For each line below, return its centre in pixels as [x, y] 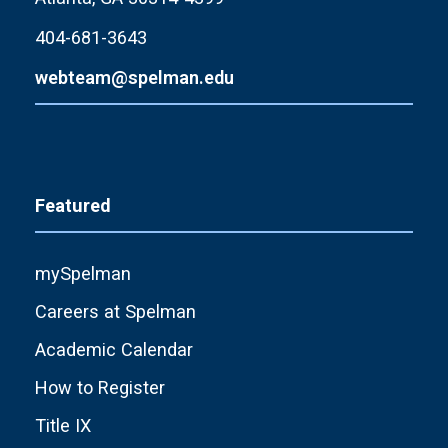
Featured [73, 205]
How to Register [100, 387]
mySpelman [83, 273]
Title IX [63, 425]
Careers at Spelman [115, 311]
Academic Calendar [114, 349]
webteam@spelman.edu [134, 77]
